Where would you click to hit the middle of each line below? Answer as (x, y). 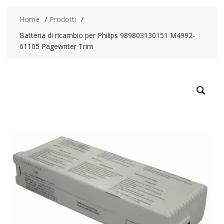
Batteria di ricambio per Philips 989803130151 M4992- (107, 35)
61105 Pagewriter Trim (56, 46)
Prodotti (62, 19)
